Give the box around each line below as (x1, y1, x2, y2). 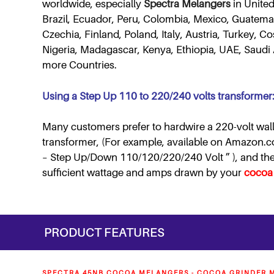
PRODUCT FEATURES (44, 224, 165, 240)
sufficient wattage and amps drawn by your (42, 166, 244, 179)
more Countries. (42, 59, 117, 72)
